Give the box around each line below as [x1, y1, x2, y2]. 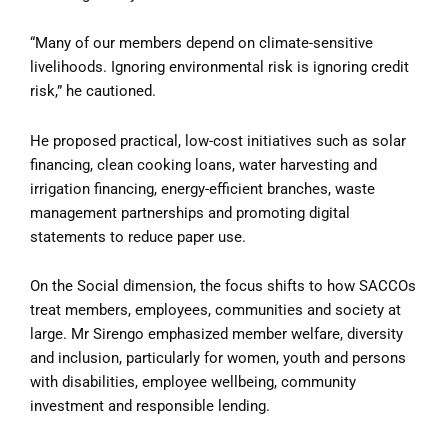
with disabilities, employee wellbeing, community [30, 373, 356, 392]
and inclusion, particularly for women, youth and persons [30, 349, 406, 368]
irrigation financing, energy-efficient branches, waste [30, 179, 375, 198]
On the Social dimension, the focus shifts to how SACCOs [30, 277, 416, 296]
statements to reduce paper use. [30, 227, 246, 246]
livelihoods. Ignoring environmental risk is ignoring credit [30, 58, 409, 77]
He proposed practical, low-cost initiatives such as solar [30, 131, 406, 150]
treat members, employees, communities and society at [30, 301, 401, 320]
